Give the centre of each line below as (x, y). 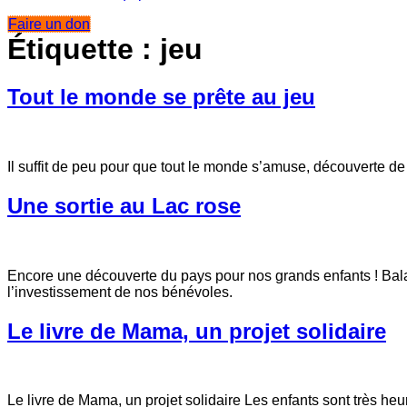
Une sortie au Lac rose (124, 205)
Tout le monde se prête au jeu (161, 96)
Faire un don (49, 24)
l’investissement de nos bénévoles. (120, 292)
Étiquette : (84, 49)
